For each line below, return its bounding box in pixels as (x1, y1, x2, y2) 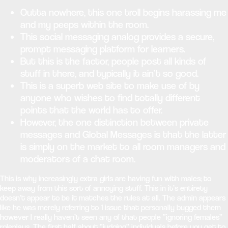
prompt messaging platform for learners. (20, 43, 185, 55)
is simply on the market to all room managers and (20, 141, 225, 153)
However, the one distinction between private (20, 117, 209, 128)
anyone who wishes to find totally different (20, 92, 200, 104)
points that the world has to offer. (20, 104, 162, 116)
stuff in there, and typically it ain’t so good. (20, 68, 198, 79)
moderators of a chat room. (20, 153, 135, 165)
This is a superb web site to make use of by (20, 80, 199, 92)
